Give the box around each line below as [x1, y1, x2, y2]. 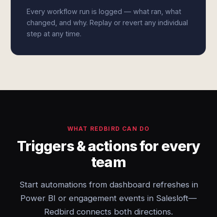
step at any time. [27, 30, 82, 38]
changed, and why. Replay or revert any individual [27, 18, 188, 27]
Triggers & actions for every [16, 138, 201, 155]
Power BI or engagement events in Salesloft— [20, 193, 197, 203]
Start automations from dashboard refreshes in [19, 180, 198, 189]
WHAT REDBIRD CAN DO [67, 125, 150, 132]
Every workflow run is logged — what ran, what [27, 7, 182, 15]
